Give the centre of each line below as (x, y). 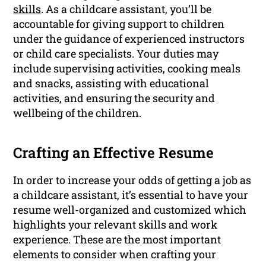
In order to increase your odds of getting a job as (132, 180)
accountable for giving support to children (119, 24)
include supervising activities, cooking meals (127, 69)
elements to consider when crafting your (115, 254)
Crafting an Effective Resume (114, 153)
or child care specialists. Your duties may (116, 54)
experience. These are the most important (117, 240)
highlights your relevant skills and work (115, 225)
